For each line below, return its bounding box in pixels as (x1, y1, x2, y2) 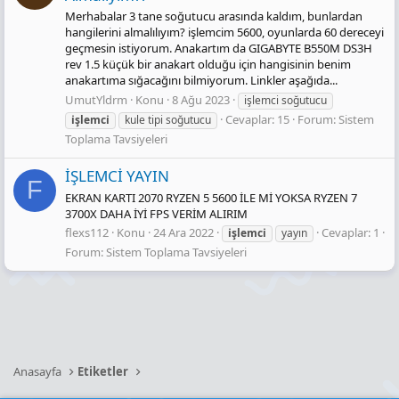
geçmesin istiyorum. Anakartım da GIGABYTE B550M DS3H (65, 40, 372, 57)
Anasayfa (13, 363, 61, 379)
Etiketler (77, 363, 129, 379)
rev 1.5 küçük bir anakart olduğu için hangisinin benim (65, 56, 351, 73)
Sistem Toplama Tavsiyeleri (106, 243, 247, 260)
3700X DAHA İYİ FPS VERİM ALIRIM (65, 205, 248, 222)
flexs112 (65, 224, 109, 240)
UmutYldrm (65, 91, 127, 108)
